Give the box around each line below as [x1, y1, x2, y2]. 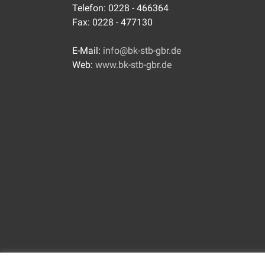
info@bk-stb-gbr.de [103, 45, 181, 56]
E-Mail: [72, 45, 103, 56]
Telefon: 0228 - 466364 [72, 2, 169, 14]
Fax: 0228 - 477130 [72, 17, 153, 28]
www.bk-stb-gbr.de [95, 59, 172, 70]
